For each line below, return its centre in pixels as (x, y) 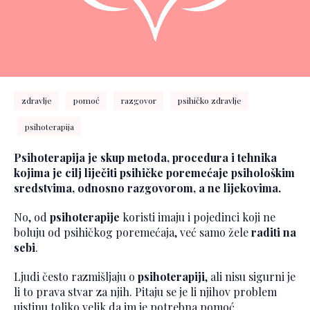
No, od (32, 217)
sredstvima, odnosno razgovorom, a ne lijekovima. (147, 188)
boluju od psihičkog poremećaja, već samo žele (133, 232)
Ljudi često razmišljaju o (76, 277)
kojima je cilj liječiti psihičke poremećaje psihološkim (154, 173)
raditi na (274, 232)
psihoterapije (85, 217)
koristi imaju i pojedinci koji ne (198, 217)
